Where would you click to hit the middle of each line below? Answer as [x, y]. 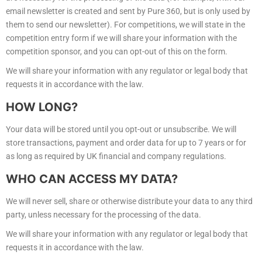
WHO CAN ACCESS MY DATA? [92, 179]
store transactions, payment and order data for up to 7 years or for [126, 143]
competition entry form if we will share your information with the [121, 38]
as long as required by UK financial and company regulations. [116, 156]
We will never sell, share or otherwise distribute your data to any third [129, 201]
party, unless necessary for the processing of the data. [104, 215]
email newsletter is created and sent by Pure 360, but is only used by [128, 11]
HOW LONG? [42, 107]
